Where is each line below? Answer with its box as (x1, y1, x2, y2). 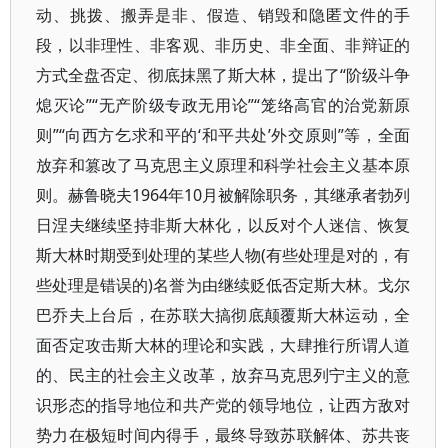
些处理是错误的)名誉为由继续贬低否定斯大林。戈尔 (36, 274, 411, 296)
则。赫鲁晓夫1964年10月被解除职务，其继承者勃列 (36, 184, 411, 206)
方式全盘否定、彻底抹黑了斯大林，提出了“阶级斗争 (36, 64, 411, 86)
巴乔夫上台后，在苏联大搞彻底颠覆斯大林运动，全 (36, 304, 411, 326)
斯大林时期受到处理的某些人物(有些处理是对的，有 (36, 244, 411, 266)
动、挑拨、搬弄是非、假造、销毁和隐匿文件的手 (36, 4, 411, 26)
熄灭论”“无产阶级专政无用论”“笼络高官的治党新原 (36, 94, 411, 116)
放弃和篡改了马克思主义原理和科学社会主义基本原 (36, 154, 411, 176)
